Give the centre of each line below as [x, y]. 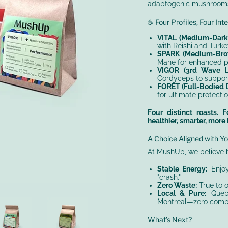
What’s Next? [170, 220]
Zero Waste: [177, 186]
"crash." [169, 177]
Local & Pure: [182, 194]
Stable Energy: [182, 169]
